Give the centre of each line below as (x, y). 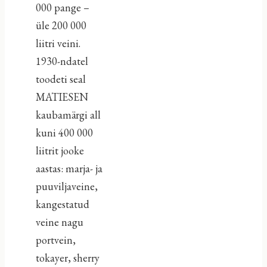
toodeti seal (60, 79)
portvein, (55, 240)
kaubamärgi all (68, 114)
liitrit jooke (60, 150)
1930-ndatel (62, 61)
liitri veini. (58, 43)
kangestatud (62, 204)
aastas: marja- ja (69, 168)
